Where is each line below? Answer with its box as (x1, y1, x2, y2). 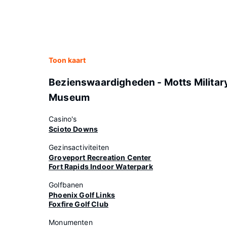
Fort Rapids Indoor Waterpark (49, 162, 153, 171)
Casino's (49, 115, 77, 123)
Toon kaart (49, 56, 86, 64)
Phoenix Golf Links (49, 191, 116, 199)
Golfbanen (49, 180, 84, 189)
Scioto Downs (49, 125, 98, 133)
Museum (49, 92, 90, 103)
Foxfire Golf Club (49, 200, 108, 208)
